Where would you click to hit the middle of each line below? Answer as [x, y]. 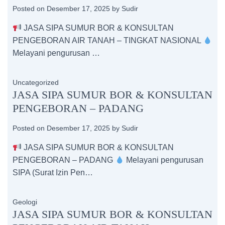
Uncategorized [36, 82]
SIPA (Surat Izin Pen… [53, 173]
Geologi [25, 202]
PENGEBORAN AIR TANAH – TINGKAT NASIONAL [108, 40]
